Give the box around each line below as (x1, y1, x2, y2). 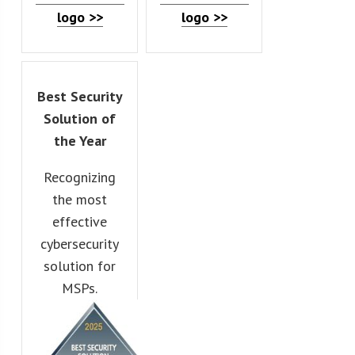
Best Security (36, 86, 123, 105)
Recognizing (44, 167, 116, 186)
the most (52, 189, 108, 208)
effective (52, 212, 108, 231)
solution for (44, 256, 116, 275)
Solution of (44, 109, 116, 128)
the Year (53, 131, 106, 150)
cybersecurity (40, 234, 120, 253)
